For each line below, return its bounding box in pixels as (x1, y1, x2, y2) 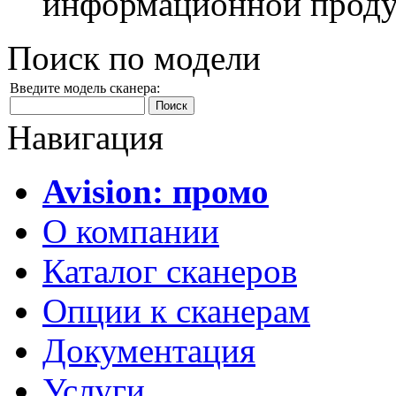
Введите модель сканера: (10, 80, 160, 95)
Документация (42, 331, 255, 369)
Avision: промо (42, 172, 269, 210)
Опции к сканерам (42, 292, 310, 330)
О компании (42, 212, 219, 250)
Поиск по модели (7, 39, 261, 77)
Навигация (7, 118, 164, 156)
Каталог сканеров (42, 252, 297, 290)
